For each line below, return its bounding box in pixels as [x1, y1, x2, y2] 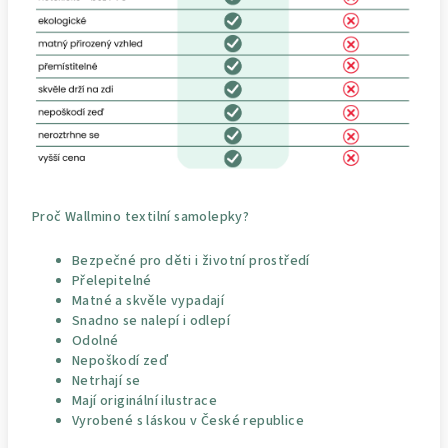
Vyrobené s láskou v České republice [72, 410, 304, 431]
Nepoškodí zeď [72, 350, 169, 371]
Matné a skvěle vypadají [72, 290, 225, 311]
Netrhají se [72, 370, 141, 391]
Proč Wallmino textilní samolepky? [32, 206, 250, 227]
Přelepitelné [72, 270, 152, 291]
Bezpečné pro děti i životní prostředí [72, 250, 310, 271]
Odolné [72, 330, 119, 351]
